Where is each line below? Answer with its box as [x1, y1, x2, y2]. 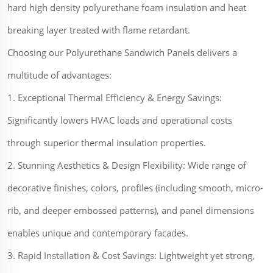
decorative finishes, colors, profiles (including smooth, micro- [7, 182, 263, 194]
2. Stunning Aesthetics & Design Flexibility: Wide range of [7, 159, 246, 172]
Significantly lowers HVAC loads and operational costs [7, 114, 232, 127]
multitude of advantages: [7, 69, 112, 82]
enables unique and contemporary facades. [7, 227, 188, 239]
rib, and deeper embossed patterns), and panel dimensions [7, 204, 254, 217]
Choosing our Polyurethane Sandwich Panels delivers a [7, 46, 237, 59]
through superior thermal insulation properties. [7, 136, 206, 149]
